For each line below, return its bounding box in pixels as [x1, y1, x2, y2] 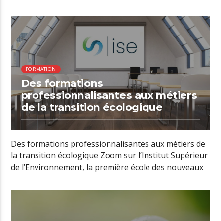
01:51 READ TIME [31, 201, 89, 210]
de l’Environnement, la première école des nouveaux [11, 161, 204, 173]
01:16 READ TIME [31, 27, 90, 36]
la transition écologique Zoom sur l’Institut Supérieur [11, 149, 208, 161]
